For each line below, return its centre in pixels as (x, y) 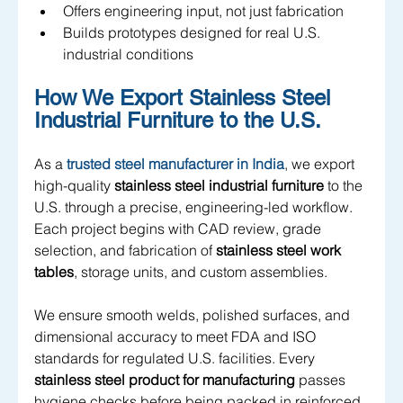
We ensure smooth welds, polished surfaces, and (194, 315)
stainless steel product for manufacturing (165, 380)
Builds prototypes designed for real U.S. (193, 33)
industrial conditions (128, 54)
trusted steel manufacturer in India (175, 164)
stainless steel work (280, 251)
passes (322, 380)
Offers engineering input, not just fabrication (203, 11)
